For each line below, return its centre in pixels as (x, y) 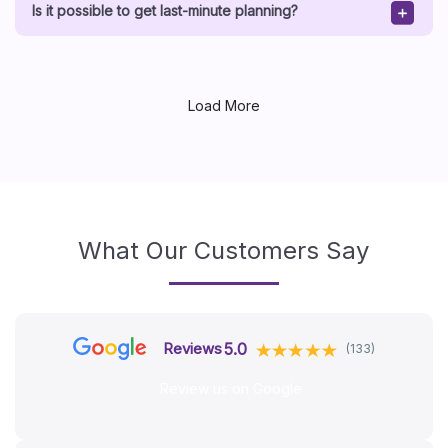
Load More (223, 105)
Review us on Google (231, 388)
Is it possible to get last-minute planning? (164, 10)
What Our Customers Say (224, 250)
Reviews (193, 348)
